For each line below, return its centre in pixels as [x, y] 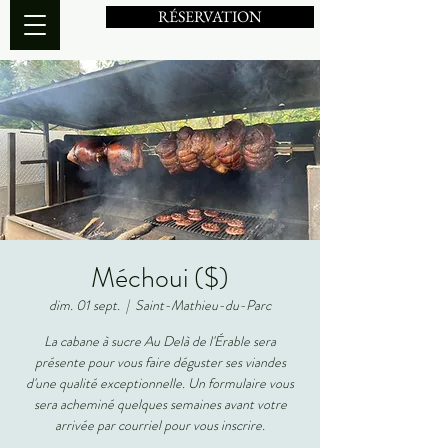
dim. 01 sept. [84, 305]
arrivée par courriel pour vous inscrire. [160, 425]
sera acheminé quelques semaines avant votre [160, 404]
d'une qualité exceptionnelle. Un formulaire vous [160, 383]
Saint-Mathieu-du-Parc [203, 305]
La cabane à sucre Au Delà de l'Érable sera [160, 341]
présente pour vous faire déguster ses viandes [160, 362]
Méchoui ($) [160, 278]
